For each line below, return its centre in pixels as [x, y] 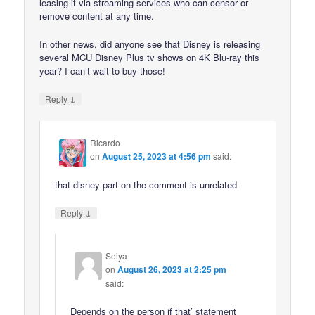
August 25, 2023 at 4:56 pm [157, 156]
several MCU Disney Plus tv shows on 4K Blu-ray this [150, 58]
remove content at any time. [97, 16]
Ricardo [105, 142]
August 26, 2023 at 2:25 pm [172, 270]
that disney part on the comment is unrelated [146, 184]
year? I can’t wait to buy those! [103, 71]
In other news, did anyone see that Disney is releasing [150, 44]
